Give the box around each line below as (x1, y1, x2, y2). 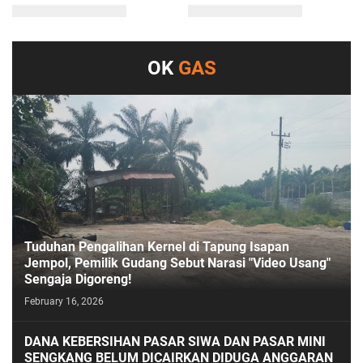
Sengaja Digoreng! (24, 271, 131, 287)
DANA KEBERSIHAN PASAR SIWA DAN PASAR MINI (24, 333, 326, 349)
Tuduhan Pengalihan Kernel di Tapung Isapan (24, 238, 289, 254)
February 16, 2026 (24, 295, 104, 307)
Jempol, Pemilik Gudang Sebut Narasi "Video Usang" (24, 254, 331, 271)
